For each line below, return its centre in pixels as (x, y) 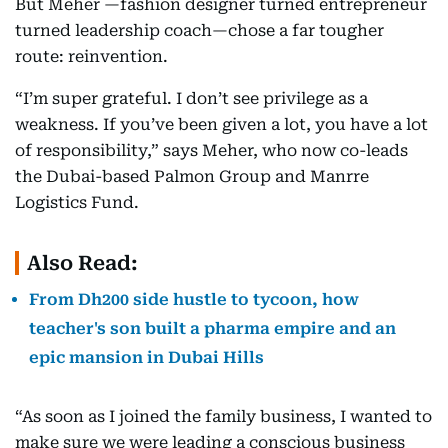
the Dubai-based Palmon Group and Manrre (192, 177)
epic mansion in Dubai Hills (146, 358)
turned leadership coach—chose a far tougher (199, 31)
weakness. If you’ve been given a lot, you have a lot (221, 125)
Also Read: (82, 263)
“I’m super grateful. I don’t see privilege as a (191, 99)
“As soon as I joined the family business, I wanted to (223, 417)
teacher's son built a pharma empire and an (212, 329)
